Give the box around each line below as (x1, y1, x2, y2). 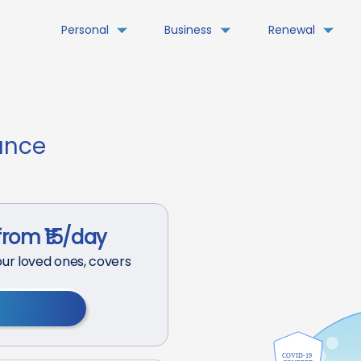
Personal (60, 22, 109, 38)
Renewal (268, 22, 315, 38)
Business (164, 22, 213, 38)
